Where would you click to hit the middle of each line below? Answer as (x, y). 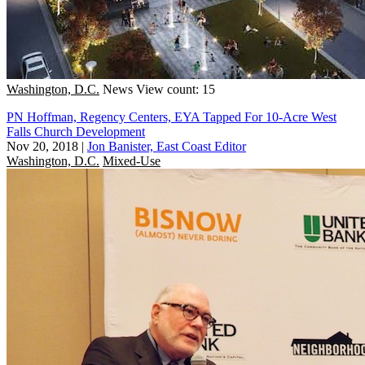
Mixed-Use (132, 161)
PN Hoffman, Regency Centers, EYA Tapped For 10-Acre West (172, 117)
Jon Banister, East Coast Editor (167, 146)
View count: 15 (176, 89)
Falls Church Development (76, 131)
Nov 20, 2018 (42, 146)
